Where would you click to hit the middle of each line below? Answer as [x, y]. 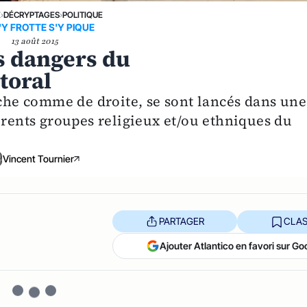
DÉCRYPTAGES [32, 15]
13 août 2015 [34, 41]
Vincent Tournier [39, 159]
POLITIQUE [83, 15]
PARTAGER [181, 221]
